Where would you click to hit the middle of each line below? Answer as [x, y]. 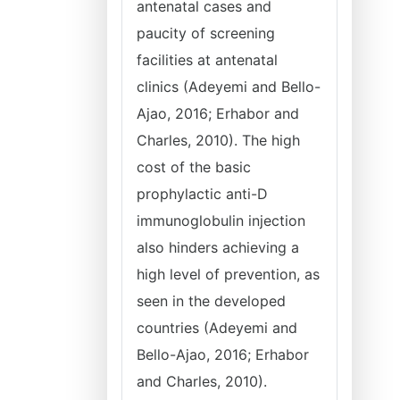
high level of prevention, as [228, 274]
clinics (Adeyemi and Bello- [229, 87]
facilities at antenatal [207, 60]
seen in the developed [211, 301]
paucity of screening [206, 33]
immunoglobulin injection [221, 221]
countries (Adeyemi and [217, 328]
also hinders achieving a [218, 247]
